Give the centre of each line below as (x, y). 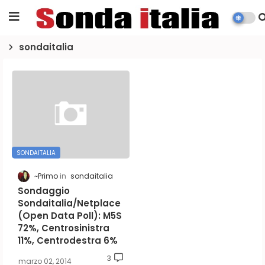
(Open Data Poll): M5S (70, 216)
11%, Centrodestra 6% (68, 241)
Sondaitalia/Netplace (69, 203)
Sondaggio (44, 191)
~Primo (46, 176)
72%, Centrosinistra (64, 228)
